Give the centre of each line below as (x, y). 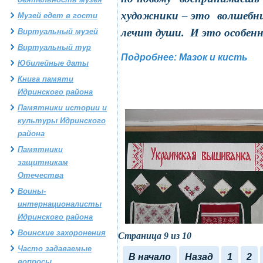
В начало (150, 257)
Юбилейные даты (53, 63)
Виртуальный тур (54, 47)
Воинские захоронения (62, 233)
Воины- (32, 191)
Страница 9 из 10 (155, 236)
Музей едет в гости (58, 16)
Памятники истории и (62, 108)
